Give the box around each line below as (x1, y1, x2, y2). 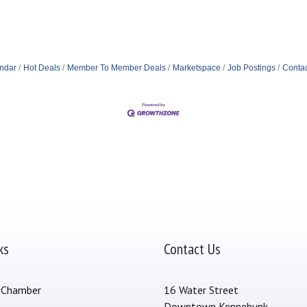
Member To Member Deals (66, 63, 166, 73)
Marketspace (172, 63, 221, 73)
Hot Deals (23, 63, 60, 73)
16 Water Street (164, 283, 238, 297)
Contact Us (164, 239, 221, 259)
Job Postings (227, 63, 275, 73)
